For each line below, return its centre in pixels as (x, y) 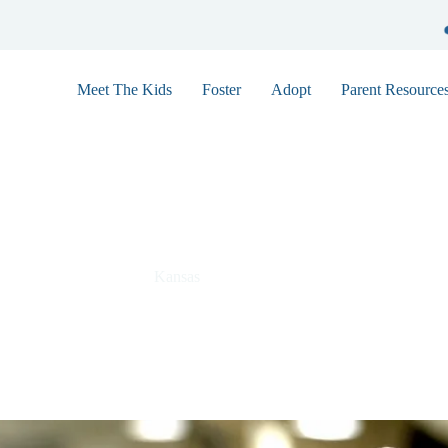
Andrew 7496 (156, 235)
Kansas (176, 276)
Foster (221, 89)
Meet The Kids (124, 89)
